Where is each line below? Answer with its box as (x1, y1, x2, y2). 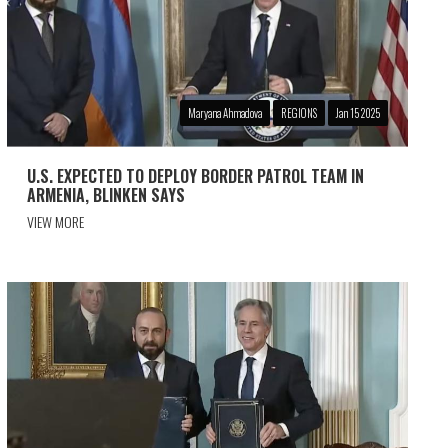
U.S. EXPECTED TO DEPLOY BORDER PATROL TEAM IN (26, 163, 364, 188)
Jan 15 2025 (335, 104, 380, 121)
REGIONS (280, 104, 317, 121)
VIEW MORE (26, 210, 84, 232)
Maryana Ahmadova (187, 104, 262, 121)
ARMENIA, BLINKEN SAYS (26, 182, 185, 207)
